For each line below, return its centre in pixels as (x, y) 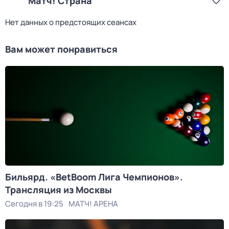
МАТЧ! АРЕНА (93, 204)
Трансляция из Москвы (59, 190)
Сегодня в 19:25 (34, 204)
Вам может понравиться (61, 49)
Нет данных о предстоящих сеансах (71, 22)
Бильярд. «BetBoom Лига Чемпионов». (94, 177)
